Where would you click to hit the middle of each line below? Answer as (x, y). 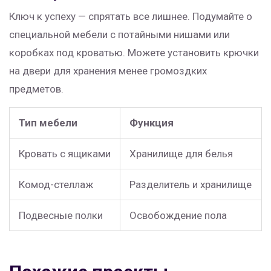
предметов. (36, 89)
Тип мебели (48, 123)
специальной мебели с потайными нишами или (119, 35)
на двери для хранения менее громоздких (108, 71)
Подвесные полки (61, 216)
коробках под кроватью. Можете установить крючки (134, 53)
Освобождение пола (178, 216)
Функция (152, 123)
